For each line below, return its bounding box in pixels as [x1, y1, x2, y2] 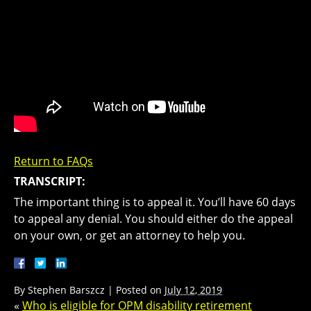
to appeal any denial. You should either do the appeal [14, 210, 293, 226]
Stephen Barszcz [28, 283, 105, 296]
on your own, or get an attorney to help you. [14, 227, 245, 243]
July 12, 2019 [165, 283, 222, 296]
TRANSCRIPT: [14, 173, 85, 189]
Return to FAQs [14, 153, 93, 169]
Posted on [116, 283, 165, 296]
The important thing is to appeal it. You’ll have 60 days [14, 194, 296, 210]
